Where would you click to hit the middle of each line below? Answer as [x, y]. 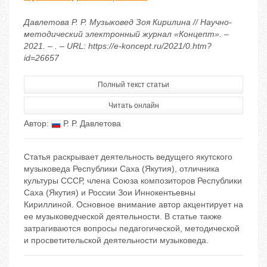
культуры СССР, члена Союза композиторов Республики [133, 181]
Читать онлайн [133, 106]
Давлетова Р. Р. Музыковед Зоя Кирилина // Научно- [128, 22]
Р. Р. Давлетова [91, 124]
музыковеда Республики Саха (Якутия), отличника [122, 169]
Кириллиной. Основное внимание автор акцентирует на [133, 205]
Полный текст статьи [133, 85]
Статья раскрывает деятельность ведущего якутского [128, 157]
